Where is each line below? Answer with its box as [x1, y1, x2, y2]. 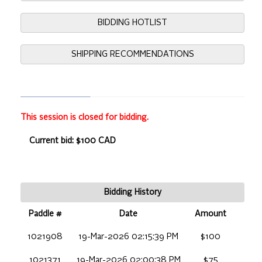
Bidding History [104, 188, 161, 196]
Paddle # [28, 209, 61, 218]
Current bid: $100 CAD [29, 136, 116, 145]
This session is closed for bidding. [20, 113, 149, 122]
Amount [195, 209, 226, 218]
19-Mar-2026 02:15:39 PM [78, 232, 178, 241]
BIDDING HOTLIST [98, 18, 167, 27]
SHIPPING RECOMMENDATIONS [71, 50, 194, 58]
